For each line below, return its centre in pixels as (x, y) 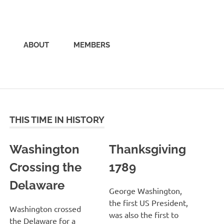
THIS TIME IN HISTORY (57, 119)
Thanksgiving (147, 149)
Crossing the (46, 167)
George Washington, (145, 190)
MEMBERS (92, 45)
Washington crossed (45, 208)
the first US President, (148, 202)
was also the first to (143, 214)
